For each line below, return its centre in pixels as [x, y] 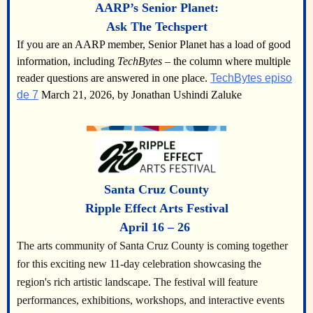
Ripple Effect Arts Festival [156, 208]
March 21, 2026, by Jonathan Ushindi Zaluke [141, 95]
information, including [67, 61]
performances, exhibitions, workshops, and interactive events [151, 300]
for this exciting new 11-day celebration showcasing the [139, 263]
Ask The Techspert [156, 27]
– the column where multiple [226, 61]
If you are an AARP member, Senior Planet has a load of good [154, 45]
